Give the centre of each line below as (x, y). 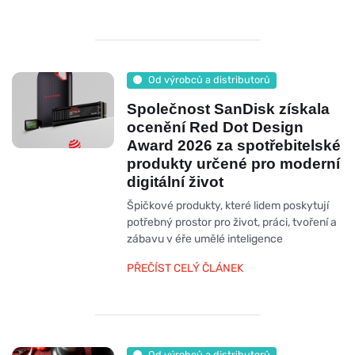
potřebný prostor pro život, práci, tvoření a (231, 222)
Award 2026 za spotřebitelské (233, 145)
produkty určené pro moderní (233, 163)
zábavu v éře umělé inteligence (204, 239)
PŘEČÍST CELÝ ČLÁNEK (185, 268)
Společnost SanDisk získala (228, 109)
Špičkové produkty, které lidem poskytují (227, 205)
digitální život (175, 181)
